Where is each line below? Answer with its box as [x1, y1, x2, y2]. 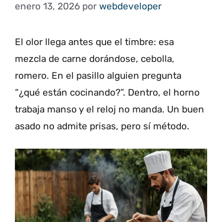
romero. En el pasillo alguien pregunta [15, 69, 181, 81]
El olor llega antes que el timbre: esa [15, 36, 174, 48]
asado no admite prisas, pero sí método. [15, 120, 189, 132]
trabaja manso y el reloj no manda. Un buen [15, 103, 204, 115]
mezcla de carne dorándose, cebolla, [15, 53, 174, 64]
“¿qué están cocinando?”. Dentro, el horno [15, 86, 200, 98]
